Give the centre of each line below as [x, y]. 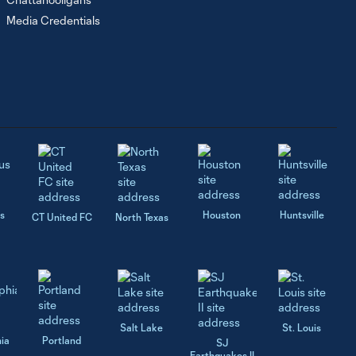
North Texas [141, 217]
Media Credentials [53, 21]
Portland [62, 341]
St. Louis [302, 328]
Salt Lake [142, 328]
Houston [222, 215]
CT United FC [62, 217]
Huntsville [302, 215]
